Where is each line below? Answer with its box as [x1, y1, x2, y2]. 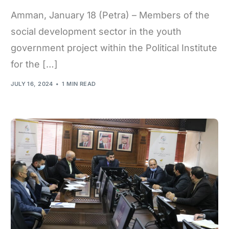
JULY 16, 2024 [11, 80, 53, 87]
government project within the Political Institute [11, 42, 218, 54]
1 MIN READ [62, 80, 96, 87]
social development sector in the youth [11, 26, 182, 37]
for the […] [11, 59, 58, 70]
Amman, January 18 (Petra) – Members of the [11, 10, 210, 21]
